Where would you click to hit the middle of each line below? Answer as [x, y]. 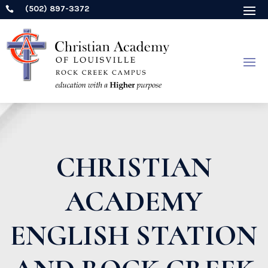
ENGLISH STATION [134, 235]
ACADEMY [134, 201]
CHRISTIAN [134, 167]
